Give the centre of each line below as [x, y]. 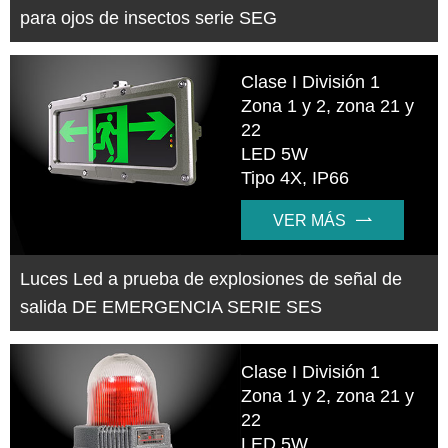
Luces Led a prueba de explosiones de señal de [211, 279]
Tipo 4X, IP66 [295, 178]
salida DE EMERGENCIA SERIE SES [171, 307]
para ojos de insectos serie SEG [148, 18]
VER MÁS [310, 221]
